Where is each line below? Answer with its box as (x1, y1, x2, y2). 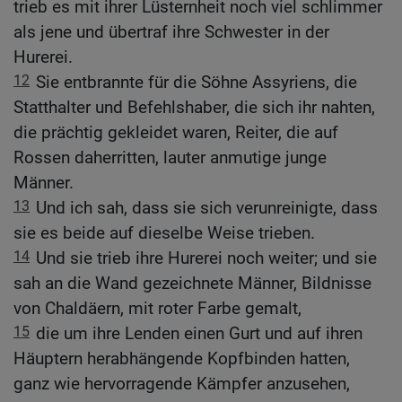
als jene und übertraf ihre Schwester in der (13, 22, 329, 43)
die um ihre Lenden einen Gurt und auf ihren (36, 323, 363, 345)
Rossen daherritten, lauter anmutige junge (13, 147, 327, 169)
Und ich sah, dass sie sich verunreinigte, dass (36, 197, 378, 219)
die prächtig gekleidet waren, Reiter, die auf (13, 122, 338, 144)
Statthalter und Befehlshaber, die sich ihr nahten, (13, 97, 375, 118)
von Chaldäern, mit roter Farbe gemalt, (13, 298, 301, 319)
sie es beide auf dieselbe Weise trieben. (13, 223, 315, 244)
